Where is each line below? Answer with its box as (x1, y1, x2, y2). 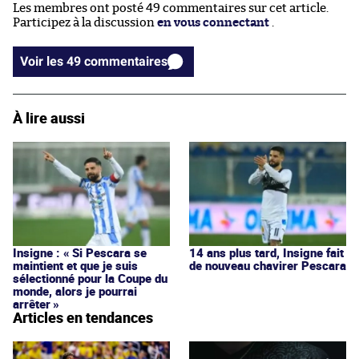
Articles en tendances (13, 307, 153, 327)
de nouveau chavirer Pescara (189, 256, 346, 273)
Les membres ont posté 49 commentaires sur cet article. (13, 2, 329, 14)
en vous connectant (157, 16, 269, 29)
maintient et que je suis (13, 256, 138, 273)
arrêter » (13, 295, 59, 312)
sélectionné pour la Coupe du (13, 269, 167, 286)
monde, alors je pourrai (13, 282, 137, 299)
